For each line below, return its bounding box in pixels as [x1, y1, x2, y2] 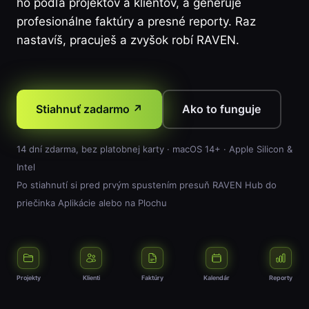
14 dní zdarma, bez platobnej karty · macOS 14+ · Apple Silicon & [16, 143, 292, 154]
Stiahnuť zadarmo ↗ [35, 102, 143, 116]
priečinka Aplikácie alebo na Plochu [16, 197, 167, 208]
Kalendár [203, 274, 230, 281]
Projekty [16, 274, 41, 281]
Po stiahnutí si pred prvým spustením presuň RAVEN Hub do [16, 179, 277, 190]
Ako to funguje [182, 102, 261, 116]
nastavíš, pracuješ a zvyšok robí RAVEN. [16, 33, 239, 47]
